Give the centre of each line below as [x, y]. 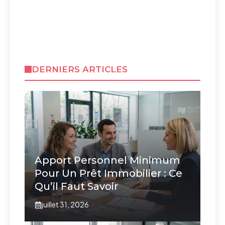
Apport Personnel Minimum [108, 160]
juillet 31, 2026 [66, 205]
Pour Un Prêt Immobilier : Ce [109, 174]
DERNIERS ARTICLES [79, 70]
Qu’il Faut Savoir [77, 187]
